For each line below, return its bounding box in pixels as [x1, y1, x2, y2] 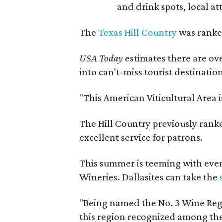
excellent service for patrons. [79, 131, 203, 143]
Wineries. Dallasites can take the [79, 171, 220, 183]
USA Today [79, 52, 125, 64]
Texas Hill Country [98, 26, 177, 38]
